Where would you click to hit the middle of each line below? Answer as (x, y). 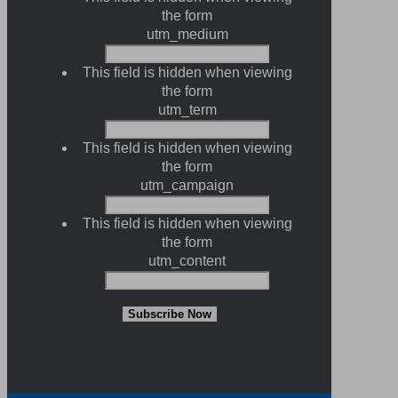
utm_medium (187, 34)
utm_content (187, 261)
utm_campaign (187, 185)
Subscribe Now (169, 314)
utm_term (187, 110)
